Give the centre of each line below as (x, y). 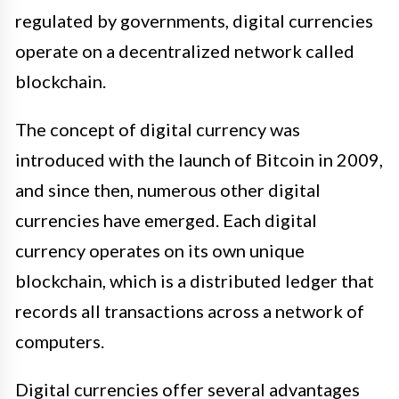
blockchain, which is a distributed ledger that (195, 281)
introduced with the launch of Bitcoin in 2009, (199, 160)
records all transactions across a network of (190, 311)
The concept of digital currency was (158, 130)
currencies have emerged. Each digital (166, 220)
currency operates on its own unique (160, 251)
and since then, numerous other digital (168, 190)
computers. (60, 342)
